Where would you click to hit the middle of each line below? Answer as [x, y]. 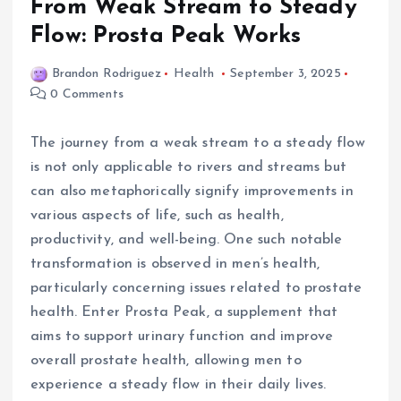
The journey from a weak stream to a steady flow [198, 143]
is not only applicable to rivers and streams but [188, 167]
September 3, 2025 [286, 73]
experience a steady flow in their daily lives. [179, 384]
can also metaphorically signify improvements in [192, 191]
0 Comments [85, 94]
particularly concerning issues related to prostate [196, 288]
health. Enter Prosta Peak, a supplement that [184, 312]
